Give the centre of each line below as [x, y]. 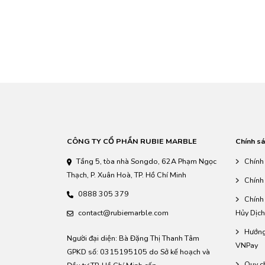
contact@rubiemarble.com [123, 212]
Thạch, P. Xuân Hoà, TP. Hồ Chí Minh [126, 174]
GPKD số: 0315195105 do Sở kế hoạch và [138, 251]
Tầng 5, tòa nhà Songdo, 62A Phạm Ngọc [146, 161]
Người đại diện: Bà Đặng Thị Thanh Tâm [133, 238]
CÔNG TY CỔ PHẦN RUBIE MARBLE [132, 141]
